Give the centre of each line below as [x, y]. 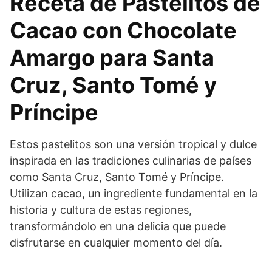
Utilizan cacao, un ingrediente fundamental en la [134, 193]
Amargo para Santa [112, 57]
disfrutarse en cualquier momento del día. [116, 242]
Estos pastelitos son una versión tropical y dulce [133, 144]
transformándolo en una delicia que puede [118, 226]
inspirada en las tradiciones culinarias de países [131, 160]
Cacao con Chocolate [123, 30]
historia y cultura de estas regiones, [101, 209]
